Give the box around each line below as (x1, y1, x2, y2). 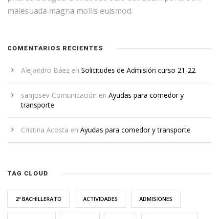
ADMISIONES (139, 195, 173, 203)
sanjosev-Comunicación (21, 90, 97, 100)
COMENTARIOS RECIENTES (7, 44, 103, 52)
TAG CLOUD (7, 170, 48, 177)
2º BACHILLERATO (16, 195, 62, 203)
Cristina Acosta (21, 125, 68, 135)
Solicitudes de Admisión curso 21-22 (81, 66, 196, 75)
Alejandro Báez (21, 66, 69, 75)
